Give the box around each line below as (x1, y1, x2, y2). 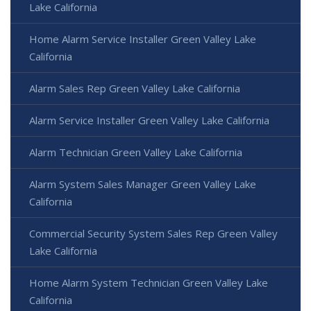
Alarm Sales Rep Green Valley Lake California (29, 81, 240, 96)
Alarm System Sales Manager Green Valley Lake (29, 177, 256, 192)
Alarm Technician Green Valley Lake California (29, 145, 242, 160)
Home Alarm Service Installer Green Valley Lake (29, 32, 256, 47)
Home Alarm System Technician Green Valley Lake (29, 276, 268, 290)
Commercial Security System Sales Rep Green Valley (29, 226, 278, 241)
